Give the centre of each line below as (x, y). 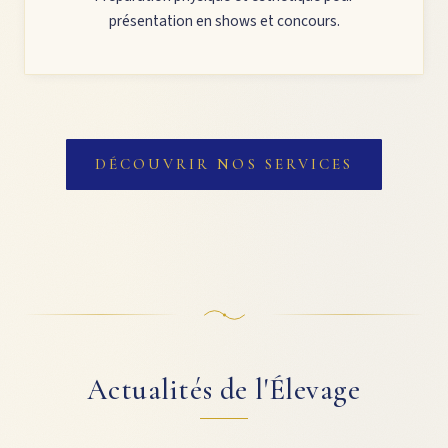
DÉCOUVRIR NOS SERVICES (224, 163)
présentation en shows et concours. (224, 20)
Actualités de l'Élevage (224, 389)
